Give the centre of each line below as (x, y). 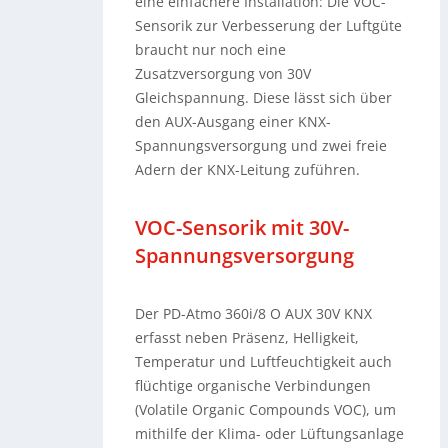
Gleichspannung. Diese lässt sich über (264, 97)
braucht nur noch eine (211, 49)
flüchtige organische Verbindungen (253, 385)
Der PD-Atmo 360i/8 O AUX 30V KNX (254, 313)
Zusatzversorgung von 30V (223, 73)
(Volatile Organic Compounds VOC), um (266, 409)
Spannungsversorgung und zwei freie (261, 145)
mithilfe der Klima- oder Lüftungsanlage (270, 433)
